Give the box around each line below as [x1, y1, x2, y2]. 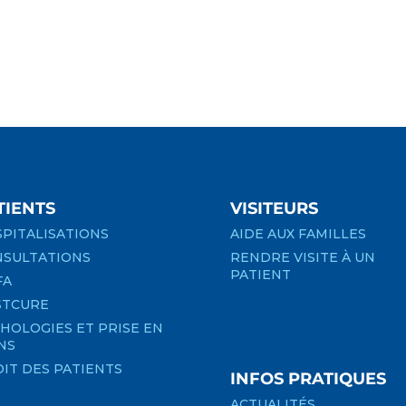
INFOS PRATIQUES [229, 368, 386, 389]
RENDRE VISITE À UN [229, 249, 375, 266]
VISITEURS [229, 198, 318, 219]
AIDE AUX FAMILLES [229, 226, 366, 243]
